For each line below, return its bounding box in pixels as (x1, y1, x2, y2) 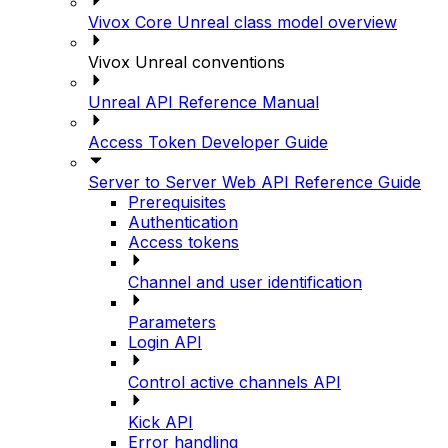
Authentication (128, 211, 238, 232)
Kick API (128, 411, 193, 432)
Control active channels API (128, 371, 341, 392)
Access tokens (128, 231, 239, 252)
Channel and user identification (128, 271, 362, 292)
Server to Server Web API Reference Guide (88, 171, 421, 192)
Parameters (128, 311, 216, 332)
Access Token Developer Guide (88, 131, 328, 152)
